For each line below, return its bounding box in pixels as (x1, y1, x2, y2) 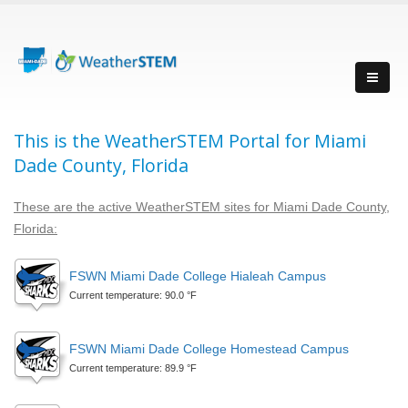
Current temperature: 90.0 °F (69, 290, 197, 301)
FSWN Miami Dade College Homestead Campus (69, 342, 349, 356)
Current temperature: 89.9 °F (69, 362, 197, 373)
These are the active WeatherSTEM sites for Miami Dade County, (14, 199, 390, 214)
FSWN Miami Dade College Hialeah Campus (69, 269, 326, 283)
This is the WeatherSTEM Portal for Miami (14, 128, 366, 153)
